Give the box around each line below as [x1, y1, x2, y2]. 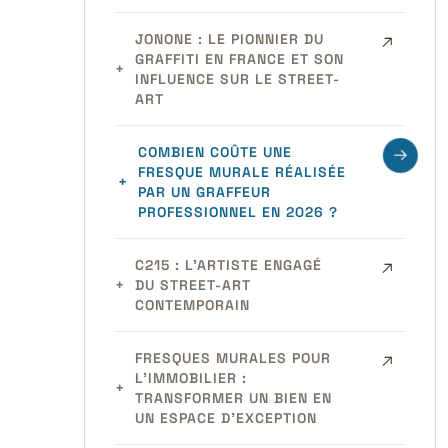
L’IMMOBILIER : [134, 369, 247, 387]
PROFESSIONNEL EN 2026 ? [137, 203, 338, 221]
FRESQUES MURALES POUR [134, 349, 331, 367]
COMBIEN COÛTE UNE [137, 143, 292, 161]
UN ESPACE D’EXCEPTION [134, 409, 317, 427]
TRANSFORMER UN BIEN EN [134, 389, 332, 407]
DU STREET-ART [134, 276, 251, 294]
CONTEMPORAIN [134, 296, 250, 314]
